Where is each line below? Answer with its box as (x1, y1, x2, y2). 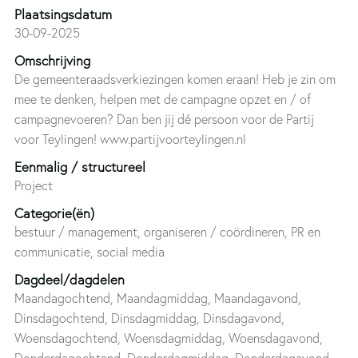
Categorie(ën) (14, 204, 94, 221)
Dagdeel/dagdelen (14, 270, 125, 288)
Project (14, 177, 53, 193)
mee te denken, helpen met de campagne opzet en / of (14, 90, 311, 107)
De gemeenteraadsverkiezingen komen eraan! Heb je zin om (14, 70, 336, 87)
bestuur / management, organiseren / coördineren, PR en (14, 223, 320, 240)
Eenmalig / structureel (14, 157, 145, 175)
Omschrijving (14, 51, 90, 69)
